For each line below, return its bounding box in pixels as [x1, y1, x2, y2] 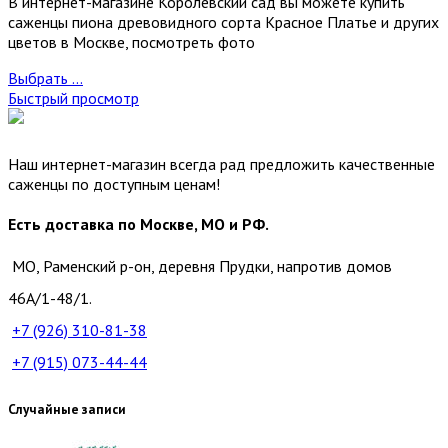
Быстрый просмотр [8, 87, 139, 108]
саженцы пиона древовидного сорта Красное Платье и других [8, 11, 439, 32]
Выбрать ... [8, 67, 83, 88]
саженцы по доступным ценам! [8, 173, 220, 194]
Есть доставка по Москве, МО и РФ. [8, 213, 269, 234]
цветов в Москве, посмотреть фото [8, 31, 255, 52]
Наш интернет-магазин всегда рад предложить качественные [8, 153, 435, 174]
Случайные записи [8, 399, 126, 418]
